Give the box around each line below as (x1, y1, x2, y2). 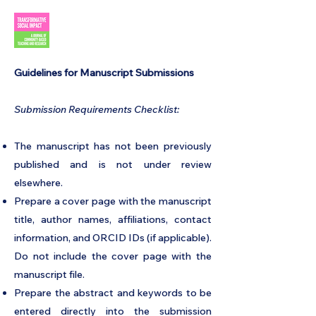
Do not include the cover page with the (14, 250, 212, 262)
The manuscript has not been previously (14, 140, 212, 152)
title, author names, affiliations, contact (14, 213, 212, 226)
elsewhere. (14, 176, 63, 189)
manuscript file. (14, 268, 85, 281)
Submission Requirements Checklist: (14, 103, 179, 116)
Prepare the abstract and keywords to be (14, 286, 212, 299)
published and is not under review (14, 158, 212, 171)
